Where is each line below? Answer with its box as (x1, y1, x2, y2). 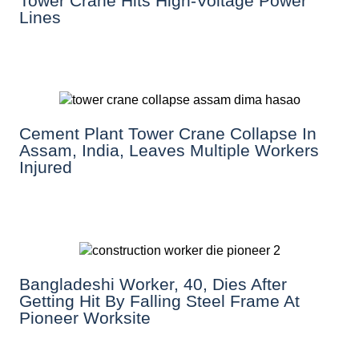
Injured (19, 158, 72, 177)
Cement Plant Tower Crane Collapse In (19, 124, 317, 143)
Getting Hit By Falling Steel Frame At (19, 292, 300, 311)
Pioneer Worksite (19, 309, 151, 328)
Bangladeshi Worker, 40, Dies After (19, 275, 287, 294)
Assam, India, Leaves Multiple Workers (19, 141, 319, 160)
